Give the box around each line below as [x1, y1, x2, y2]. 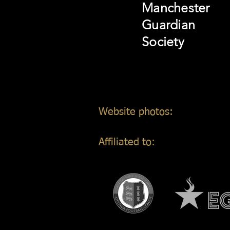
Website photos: [99, 107, 173, 117]
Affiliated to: [99, 137, 155, 147]
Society [142, 34, 184, 49]
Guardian [142, 17, 195, 32]
